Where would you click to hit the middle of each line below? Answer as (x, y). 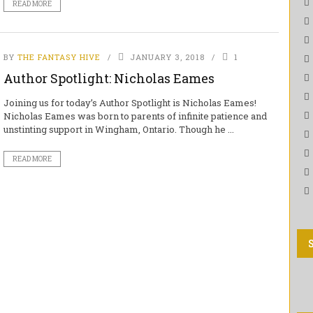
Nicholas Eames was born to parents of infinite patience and (135, 116)
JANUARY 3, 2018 (167, 57)
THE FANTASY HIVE (59, 57)
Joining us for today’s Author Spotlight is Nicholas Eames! (130, 103)
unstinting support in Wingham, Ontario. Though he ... (118, 129)
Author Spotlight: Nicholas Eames (109, 78)
